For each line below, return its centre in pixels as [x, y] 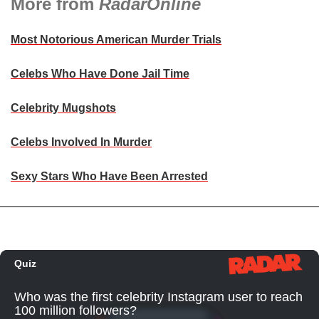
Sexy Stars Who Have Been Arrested [109, 177]
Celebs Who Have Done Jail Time [100, 74]
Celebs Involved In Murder [81, 142]
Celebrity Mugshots [63, 108]
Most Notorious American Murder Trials [116, 40]
